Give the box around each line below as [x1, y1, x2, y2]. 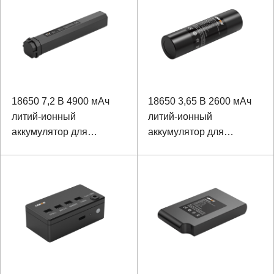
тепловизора [11, 157, 70, 168]
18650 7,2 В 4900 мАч [11, 96, 109, 107]
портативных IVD [148, 142, 226, 153]
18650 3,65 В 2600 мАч [148, 96, 251, 107]
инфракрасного [11, 142, 82, 153]
